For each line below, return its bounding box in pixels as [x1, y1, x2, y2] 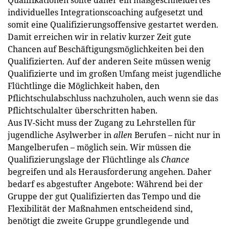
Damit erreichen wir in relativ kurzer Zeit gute [8, 31, 191, 42]
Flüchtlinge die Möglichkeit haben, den [8, 80, 159, 91]
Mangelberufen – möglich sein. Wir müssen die [8, 141, 191, 153]
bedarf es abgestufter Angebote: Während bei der [8, 178, 203, 190]
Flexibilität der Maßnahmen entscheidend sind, [8, 202, 193, 214]
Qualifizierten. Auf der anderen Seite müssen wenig [8, 55, 211, 67]
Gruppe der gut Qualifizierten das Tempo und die [8, 190, 201, 202]
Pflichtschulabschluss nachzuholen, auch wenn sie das [8, 92, 218, 104]
